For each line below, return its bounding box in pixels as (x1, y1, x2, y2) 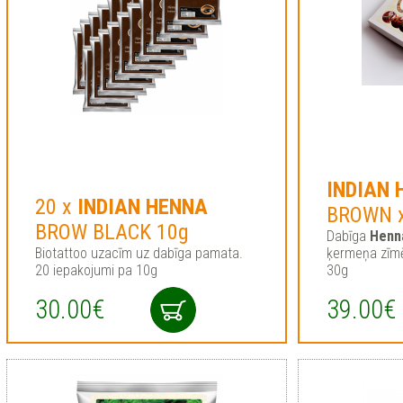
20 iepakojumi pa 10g (34, 262, 157, 280)
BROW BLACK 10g (34, 219, 189, 246)
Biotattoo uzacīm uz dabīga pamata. (34, 245, 243, 263)
